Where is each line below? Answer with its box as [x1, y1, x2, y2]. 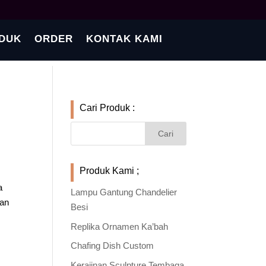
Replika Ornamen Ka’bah [71, 221, 169, 232]
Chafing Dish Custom [71, 240, 154, 251]
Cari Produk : [80, 103, 135, 113]
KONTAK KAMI [85, 33, 163, 45]
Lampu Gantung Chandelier [71, 187, 178, 197]
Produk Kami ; [80, 166, 140, 176]
